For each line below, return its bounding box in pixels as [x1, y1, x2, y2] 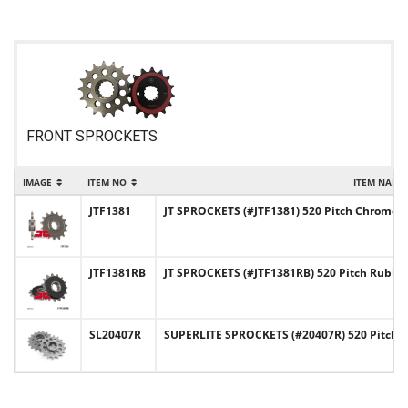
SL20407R [89, 327, 141, 342]
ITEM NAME [353, 176, 405, 189]
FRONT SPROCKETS [26, 127, 158, 145]
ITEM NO [87, 176, 127, 189]
